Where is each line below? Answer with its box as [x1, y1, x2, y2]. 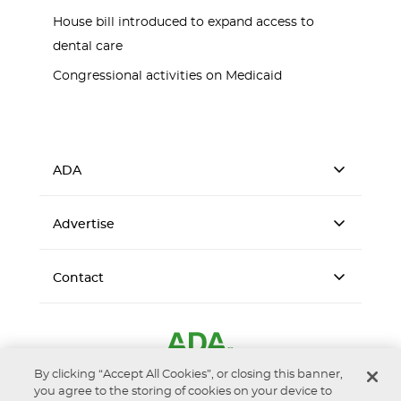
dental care [53, 40, 123, 53]
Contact [53, 272, 104, 285]
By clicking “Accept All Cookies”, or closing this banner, [34, 369, 344, 380]
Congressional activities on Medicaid [53, 70, 282, 82]
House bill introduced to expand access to [53, 16, 314, 29]
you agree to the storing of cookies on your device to [34, 386, 333, 397]
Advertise [53, 218, 115, 231]
